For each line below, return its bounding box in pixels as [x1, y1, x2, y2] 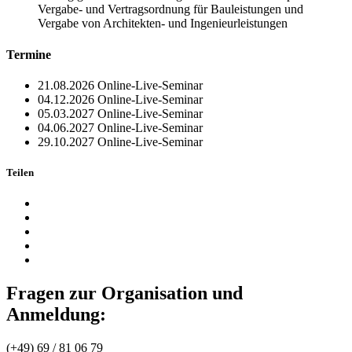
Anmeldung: [6, 304, 106, 325]
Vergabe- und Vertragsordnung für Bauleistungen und [38, 2, 303, 16]
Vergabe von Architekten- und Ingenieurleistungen [38, 16, 288, 31]
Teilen [6, 167, 34, 179]
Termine [6, 47, 51, 61]
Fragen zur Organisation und [6, 283, 243, 304]
